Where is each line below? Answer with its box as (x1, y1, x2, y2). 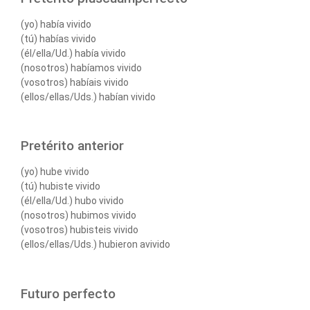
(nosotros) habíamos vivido (21, 62, 142, 73)
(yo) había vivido (21, 18, 91, 30)
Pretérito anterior (21, 138, 124, 154)
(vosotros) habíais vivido (21, 76, 129, 88)
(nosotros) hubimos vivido (21, 210, 136, 221)
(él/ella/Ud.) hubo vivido (21, 195, 124, 207)
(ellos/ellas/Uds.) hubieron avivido (21, 239, 170, 250)
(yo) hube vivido (21, 166, 89, 178)
